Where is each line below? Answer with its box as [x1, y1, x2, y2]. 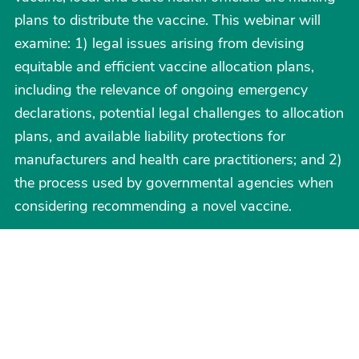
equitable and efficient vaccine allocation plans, [14, 57, 314, 76]
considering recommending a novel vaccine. [14, 196, 292, 216]
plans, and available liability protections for [14, 127, 285, 146]
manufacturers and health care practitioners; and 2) [14, 150, 342, 169]
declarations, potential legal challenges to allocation [14, 103, 344, 123]
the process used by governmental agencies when [14, 173, 333, 192]
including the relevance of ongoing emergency [14, 80, 308, 99]
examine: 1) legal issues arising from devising [14, 34, 305, 53]
